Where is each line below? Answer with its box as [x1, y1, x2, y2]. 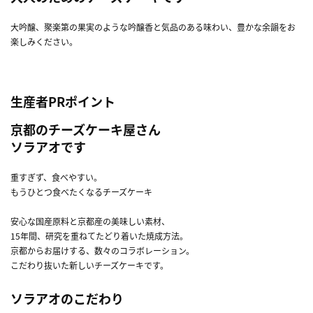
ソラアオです [10, 138, 86, 156]
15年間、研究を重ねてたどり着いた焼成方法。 [10, 230, 188, 242]
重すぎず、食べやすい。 [10, 171, 102, 183]
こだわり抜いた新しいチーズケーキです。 [10, 259, 168, 271]
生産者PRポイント [10, 92, 115, 110]
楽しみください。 [10, 36, 78, 48]
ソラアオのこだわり [10, 289, 124, 307]
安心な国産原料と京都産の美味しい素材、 [10, 215, 170, 227]
